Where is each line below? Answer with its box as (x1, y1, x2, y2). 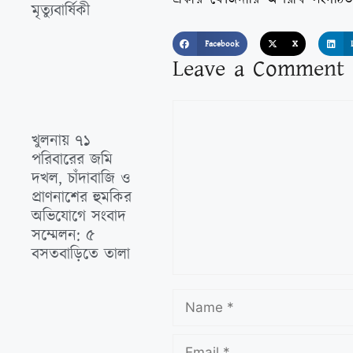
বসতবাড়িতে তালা (32, 243, 130, 266)
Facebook (204, 37, 240, 50)
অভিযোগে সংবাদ (32, 206, 126, 229)
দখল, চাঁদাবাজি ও (32, 168, 130, 191)
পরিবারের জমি (32, 149, 113, 172)
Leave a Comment (172, 53, 344, 86)
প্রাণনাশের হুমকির (32, 187, 132, 210)
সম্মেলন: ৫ (32, 225, 95, 247)
